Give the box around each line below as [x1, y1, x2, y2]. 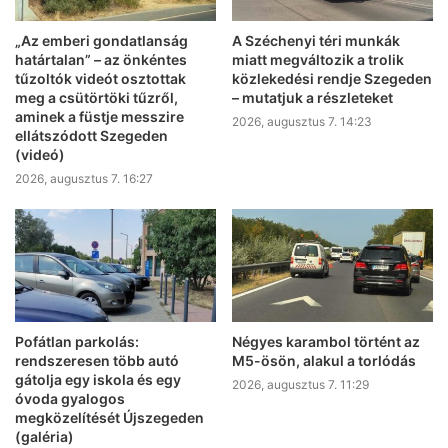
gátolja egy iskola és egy [15, 371, 181, 388]
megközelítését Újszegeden [15, 409, 204, 426]
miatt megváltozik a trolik [232, 50, 404, 68]
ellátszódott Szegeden [15, 126, 168, 144]
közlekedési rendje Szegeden [232, 69, 432, 87]
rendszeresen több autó [15, 352, 179, 369]
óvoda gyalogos [15, 390, 125, 407]
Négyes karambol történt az [232, 333, 420, 350]
